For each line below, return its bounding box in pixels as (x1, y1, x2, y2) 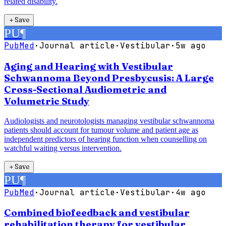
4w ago (176, 187, 206, 198)
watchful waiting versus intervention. (4, 143, 122, 152)
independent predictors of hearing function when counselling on (4, 134, 207, 143)
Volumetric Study (4, 95, 89, 107)
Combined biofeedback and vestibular (4, 207, 190, 219)
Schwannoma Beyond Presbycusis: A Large (4, 72, 214, 84)
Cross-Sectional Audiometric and (4, 84, 166, 96)
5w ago (176, 40, 206, 51)
